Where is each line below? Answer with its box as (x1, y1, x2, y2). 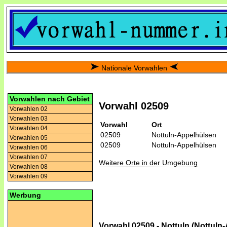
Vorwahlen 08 (10, 163, 48, 170)
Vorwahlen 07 (10, 154, 48, 161)
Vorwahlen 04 (10, 125, 48, 132)
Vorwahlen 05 (10, 134, 48, 141)
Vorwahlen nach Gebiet (10, 95, 90, 103)
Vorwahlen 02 (10, 105, 48, 112)
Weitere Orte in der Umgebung (99, 158, 198, 167)
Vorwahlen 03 (10, 115, 48, 122)
